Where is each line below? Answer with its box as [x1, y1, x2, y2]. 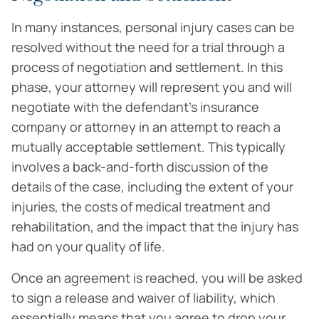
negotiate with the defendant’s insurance [11, 98, 259, 115]
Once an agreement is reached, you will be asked [11, 269, 303, 286]
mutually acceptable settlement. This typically [11, 138, 286, 155]
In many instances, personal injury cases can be [11, 19, 295, 36]
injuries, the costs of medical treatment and [11, 198, 271, 215]
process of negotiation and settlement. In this [11, 58, 283, 75]
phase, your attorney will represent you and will [11, 78, 292, 95]
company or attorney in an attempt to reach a [11, 118, 281, 135]
